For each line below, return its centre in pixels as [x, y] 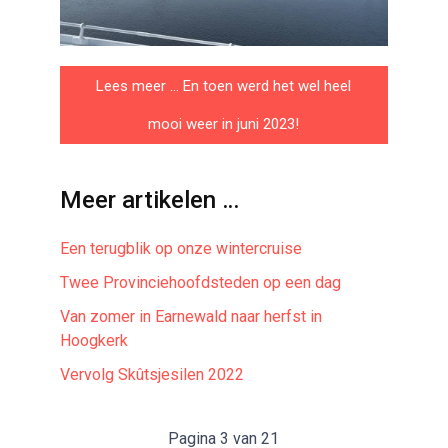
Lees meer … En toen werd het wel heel [224, 85]
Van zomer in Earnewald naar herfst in [190, 316]
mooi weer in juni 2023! [224, 123]
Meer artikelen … [149, 199]
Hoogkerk [93, 340]
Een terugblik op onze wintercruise [180, 248]
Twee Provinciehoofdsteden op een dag [200, 282]
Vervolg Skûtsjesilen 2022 [151, 374]
